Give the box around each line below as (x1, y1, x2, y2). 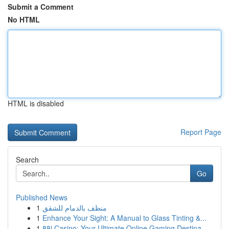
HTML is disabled (8, 98, 64, 108)
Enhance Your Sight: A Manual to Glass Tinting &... (42, 213, 207, 223)
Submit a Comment (8, 2, 74, 12)
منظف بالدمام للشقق (42, 202, 107, 213)
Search (16, 154, 39, 165)
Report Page (180, 127, 221, 137)
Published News (16, 192, 67, 202)
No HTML (8, 14, 40, 25)
